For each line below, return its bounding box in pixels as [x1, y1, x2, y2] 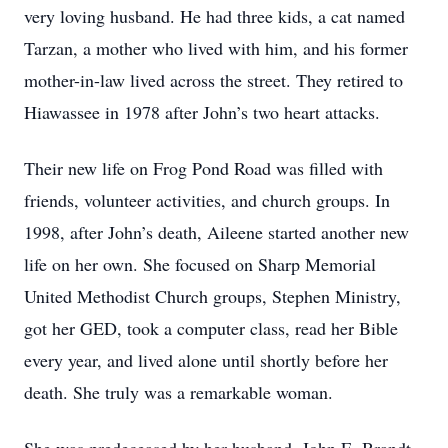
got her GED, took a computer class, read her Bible [24, 316, 398, 340]
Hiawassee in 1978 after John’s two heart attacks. [24, 100, 380, 124]
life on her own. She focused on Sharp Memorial [24, 252, 376, 276]
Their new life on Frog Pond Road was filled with [24, 156, 383, 180]
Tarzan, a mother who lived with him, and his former [24, 36, 408, 60]
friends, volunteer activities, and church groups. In [24, 188, 390, 212]
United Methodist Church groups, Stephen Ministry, [24, 284, 401, 308]
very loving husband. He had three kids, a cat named [24, 4, 405, 28]
